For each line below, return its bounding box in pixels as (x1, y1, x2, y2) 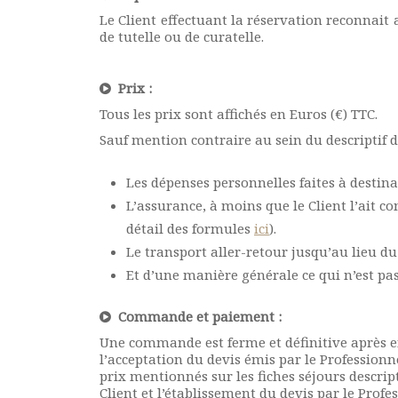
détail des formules (126, 219, 254, 237)
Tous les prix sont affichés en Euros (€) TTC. (99, 105, 378, 123)
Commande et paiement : (111, 307, 282, 325)
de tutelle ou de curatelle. (99, 28, 264, 45)
